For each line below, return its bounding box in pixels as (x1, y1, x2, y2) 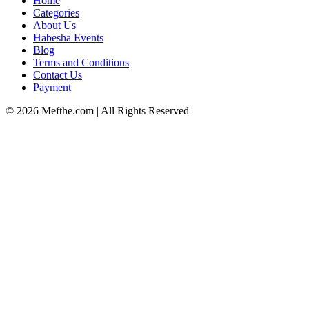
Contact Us (33, 69, 82, 81)
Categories (33, 7, 79, 19)
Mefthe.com (41, 105, 94, 117)
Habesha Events (33, 32, 103, 44)
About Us (33, 19, 76, 32)
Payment (33, 81, 71, 94)
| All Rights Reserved (94, 105, 189, 117)
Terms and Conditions (33, 57, 129, 69)
